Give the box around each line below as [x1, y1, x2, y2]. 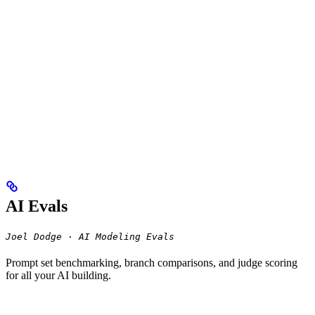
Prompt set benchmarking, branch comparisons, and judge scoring [6, 257, 297, 269]
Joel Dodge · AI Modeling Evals [6, 231, 174, 243]
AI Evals [6, 197, 67, 216]
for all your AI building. [6, 269, 111, 282]
